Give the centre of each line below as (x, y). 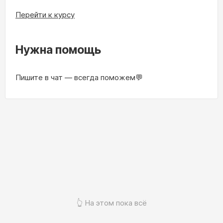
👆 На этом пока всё (111, 203)
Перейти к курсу (45, 15)
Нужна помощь (58, 50)
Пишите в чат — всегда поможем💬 (79, 77)
